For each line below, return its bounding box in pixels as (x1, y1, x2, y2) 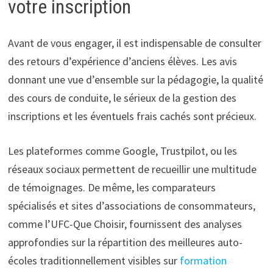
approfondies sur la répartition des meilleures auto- (7, 235, 243, 250)
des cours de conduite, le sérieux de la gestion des (7, 91, 236, 105)
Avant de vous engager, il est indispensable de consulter (7, 36, 261, 51)
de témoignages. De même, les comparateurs (7, 180, 216, 195)
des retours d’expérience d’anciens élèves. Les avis (7, 54, 237, 69)
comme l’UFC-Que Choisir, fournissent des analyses (7, 217, 242, 232)
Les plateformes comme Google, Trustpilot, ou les (7, 144, 237, 158)
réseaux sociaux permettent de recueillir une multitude (7, 162, 257, 177)
